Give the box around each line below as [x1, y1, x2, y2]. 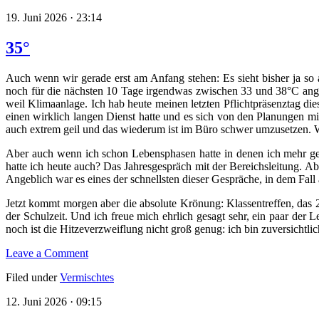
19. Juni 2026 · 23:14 [6, 11, 102, 24]
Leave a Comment [6, 247, 88, 260]
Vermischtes [60, 271, 114, 284]
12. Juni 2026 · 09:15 [6, 296, 102, 308]
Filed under [6, 271, 60, 284]
